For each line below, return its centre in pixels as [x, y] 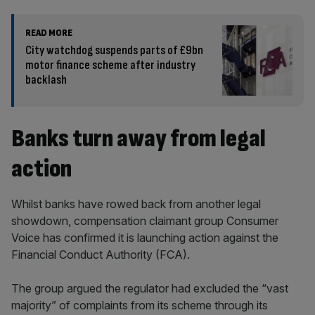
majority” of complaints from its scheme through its [140, 305]
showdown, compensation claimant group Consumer [145, 221]
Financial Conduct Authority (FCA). [101, 255]
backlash [46, 80]
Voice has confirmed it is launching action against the [145, 238]
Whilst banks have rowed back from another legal [136, 204]
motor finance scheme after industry [110, 65]
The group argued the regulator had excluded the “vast [150, 288]
